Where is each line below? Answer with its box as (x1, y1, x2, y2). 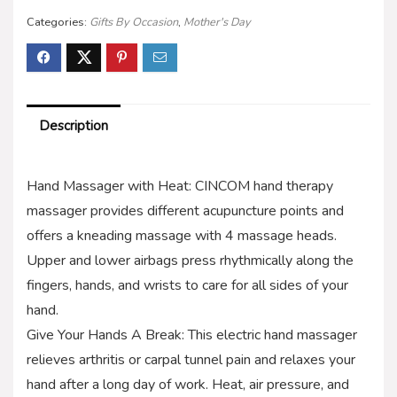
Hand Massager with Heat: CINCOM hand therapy (27, 175, 333, 196)
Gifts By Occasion (90, 13, 178, 30)
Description (39, 116, 108, 135)
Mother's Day (183, 13, 251, 30)
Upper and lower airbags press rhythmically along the (27, 250, 354, 270)
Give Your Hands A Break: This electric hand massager (27, 324, 357, 345)
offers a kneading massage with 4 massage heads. (27, 225, 337, 245)
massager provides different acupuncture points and (27, 200, 344, 221)
